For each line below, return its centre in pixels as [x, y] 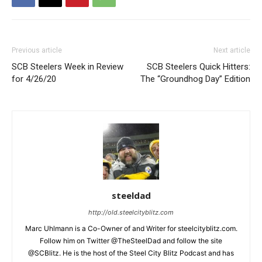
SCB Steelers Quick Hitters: [199, 67]
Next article [232, 51]
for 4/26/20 [34, 79]
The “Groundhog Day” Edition [195, 79]
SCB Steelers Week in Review [68, 67]
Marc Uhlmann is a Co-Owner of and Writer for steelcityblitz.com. [131, 229]
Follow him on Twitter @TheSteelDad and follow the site [131, 241]
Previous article [37, 51]
